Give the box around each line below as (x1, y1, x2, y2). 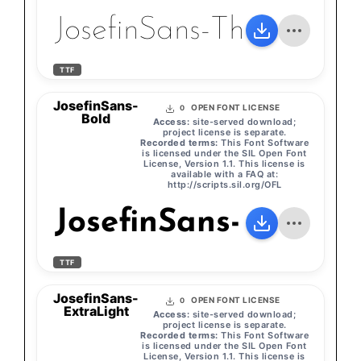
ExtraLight (63, 303, 129, 320)
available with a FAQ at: (171, 168, 278, 180)
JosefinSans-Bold (55, 207, 309, 240)
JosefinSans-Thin (55, 15, 266, 48)
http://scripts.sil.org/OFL (167, 179, 282, 191)
